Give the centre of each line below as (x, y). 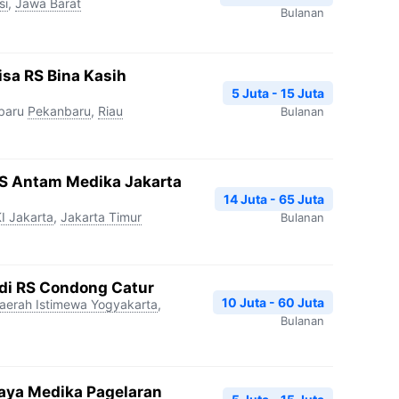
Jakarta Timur (101, 217)
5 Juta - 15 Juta (278, 93)
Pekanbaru (59, 111)
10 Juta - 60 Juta (273, 302)
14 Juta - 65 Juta (274, 199)
